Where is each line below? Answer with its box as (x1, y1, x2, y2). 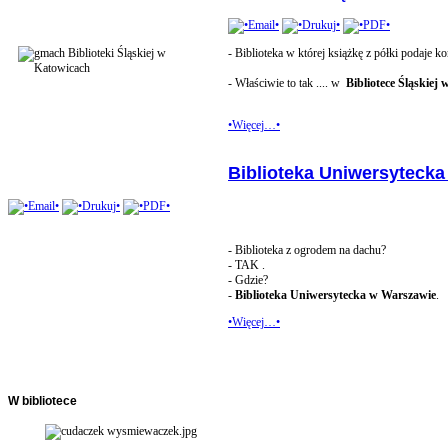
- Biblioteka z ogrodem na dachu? (228, 242, 386, 257)
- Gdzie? (228, 272, 268, 287)
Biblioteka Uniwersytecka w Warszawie (235, 287, 436, 302)
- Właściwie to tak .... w (228, 75, 346, 90)
